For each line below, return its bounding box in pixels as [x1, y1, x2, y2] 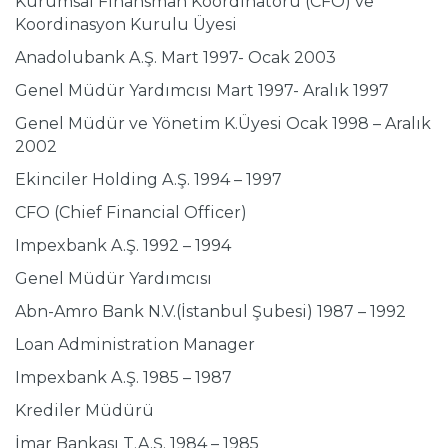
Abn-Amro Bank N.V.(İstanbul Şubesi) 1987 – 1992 [15, 302, 406, 322]
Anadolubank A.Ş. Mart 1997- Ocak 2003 [15, 48, 336, 68]
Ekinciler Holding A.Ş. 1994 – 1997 [15, 170, 282, 190]
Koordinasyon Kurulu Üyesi [15, 15, 237, 35]
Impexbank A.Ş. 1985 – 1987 [15, 368, 232, 388]
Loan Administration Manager [15, 335, 255, 355]
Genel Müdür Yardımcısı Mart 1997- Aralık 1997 [15, 81, 389, 101]
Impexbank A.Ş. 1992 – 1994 [15, 236, 231, 256]
